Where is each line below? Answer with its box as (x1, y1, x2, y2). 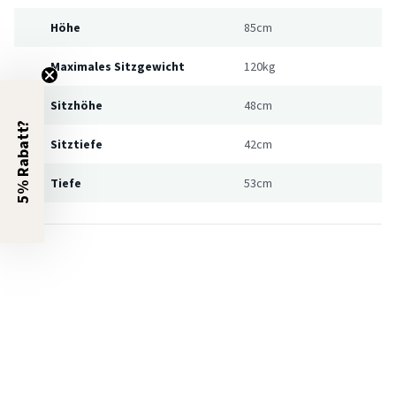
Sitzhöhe (50, 96, 103, 113)
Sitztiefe (50, 135, 103, 152)
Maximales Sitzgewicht (50, 57, 185, 74)
